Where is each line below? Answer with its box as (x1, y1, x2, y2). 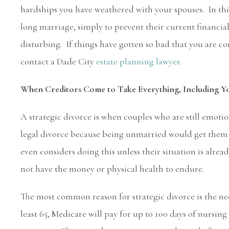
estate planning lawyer (96, 56, 180, 67)
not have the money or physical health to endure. (20, 163, 204, 175)
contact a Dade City (20, 56, 96, 67)
